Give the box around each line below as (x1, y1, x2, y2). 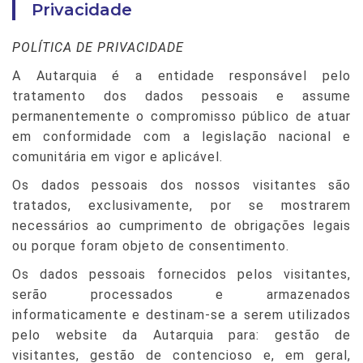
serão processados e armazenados (12, 287, 351, 302)
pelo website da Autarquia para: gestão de (12, 327, 351, 343)
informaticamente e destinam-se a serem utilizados (12, 307, 351, 322)
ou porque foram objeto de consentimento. (12, 238, 289, 254)
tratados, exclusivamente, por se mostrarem (12, 198, 351, 213)
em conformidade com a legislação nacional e (12, 129, 351, 144)
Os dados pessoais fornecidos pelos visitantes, (12, 267, 351, 282)
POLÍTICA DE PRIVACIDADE (12, 40, 184, 55)
